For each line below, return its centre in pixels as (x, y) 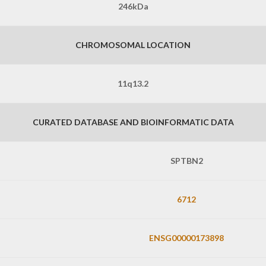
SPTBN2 (186, 161)
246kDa (133, 7)
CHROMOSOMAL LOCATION (133, 45)
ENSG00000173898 (186, 238)
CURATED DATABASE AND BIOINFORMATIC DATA (133, 122)
